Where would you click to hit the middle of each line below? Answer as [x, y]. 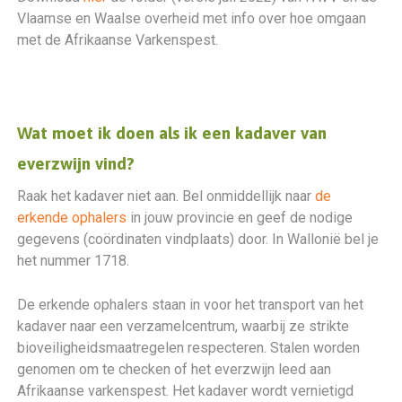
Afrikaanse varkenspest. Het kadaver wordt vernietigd [186, 391]
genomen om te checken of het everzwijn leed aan [175, 369]
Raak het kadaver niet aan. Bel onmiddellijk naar [166, 196]
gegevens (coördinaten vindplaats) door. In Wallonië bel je [198, 239]
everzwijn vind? [76, 163]
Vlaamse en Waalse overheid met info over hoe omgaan [192, 18]
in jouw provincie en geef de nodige [240, 218]
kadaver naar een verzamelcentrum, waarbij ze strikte [184, 326]
